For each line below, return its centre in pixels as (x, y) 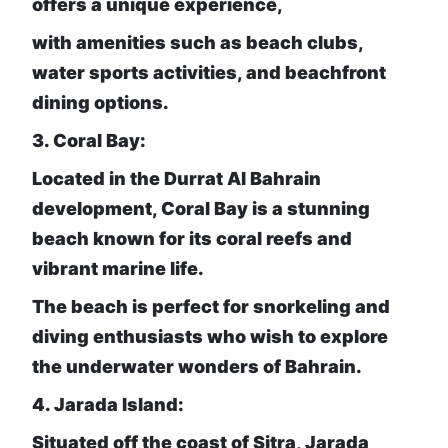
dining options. (100, 103)
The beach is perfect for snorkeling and (211, 307)
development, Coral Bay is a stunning (201, 209)
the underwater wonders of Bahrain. (197, 367)
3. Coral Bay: (89, 141)
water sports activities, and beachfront (209, 73)
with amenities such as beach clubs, (197, 43)
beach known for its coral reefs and (192, 239)
